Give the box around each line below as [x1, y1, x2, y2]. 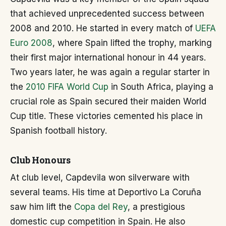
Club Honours [10, 154, 71, 166]
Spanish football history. [10, 126, 107, 136]
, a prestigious [128, 202, 185, 212]
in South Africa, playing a [108, 82, 213, 92]
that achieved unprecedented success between [10, 9, 204, 19]
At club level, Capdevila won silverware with [10, 173, 190, 183]
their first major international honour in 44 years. [10, 52, 206, 63]
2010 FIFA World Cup [26, 82, 108, 92]
